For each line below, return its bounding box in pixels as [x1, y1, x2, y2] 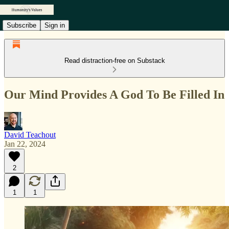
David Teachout [4, 130, 56, 139]
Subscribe [7, 21, 36, 29]
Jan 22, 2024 [4, 139, 45, 148]
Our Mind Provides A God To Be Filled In [4, 87, 224, 101]
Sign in [44, 21, 65, 29]
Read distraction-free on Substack [64, 57, 165, 64]
